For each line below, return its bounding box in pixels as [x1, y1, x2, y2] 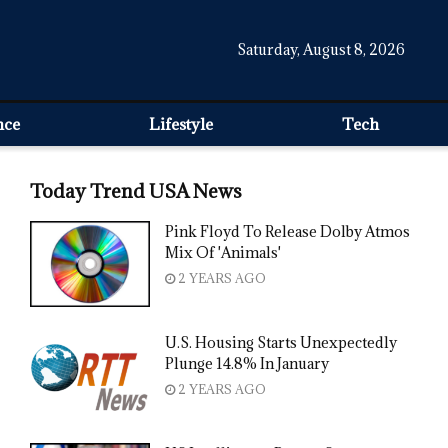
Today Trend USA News [30, 179, 242, 203]
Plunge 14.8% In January [165, 353, 329, 373]
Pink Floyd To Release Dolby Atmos [165, 222, 410, 241]
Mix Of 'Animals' [165, 243, 281, 262]
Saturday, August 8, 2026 [237, 40, 405, 59]
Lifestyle [149, 114, 214, 134]
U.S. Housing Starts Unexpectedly [165, 332, 397, 352]
